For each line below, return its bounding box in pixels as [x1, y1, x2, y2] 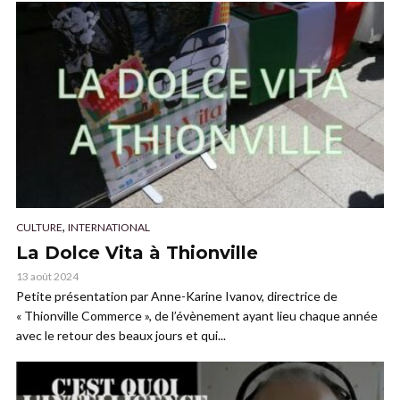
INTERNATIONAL [68, 220, 150, 234]
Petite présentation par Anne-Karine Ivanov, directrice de [16, 287, 337, 304]
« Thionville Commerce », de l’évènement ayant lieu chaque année [16, 307, 378, 323]
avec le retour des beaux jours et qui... [16, 327, 226, 343]
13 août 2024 [16, 269, 79, 283]
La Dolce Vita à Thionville [16, 241, 258, 263]
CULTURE [16, 220, 62, 234]
